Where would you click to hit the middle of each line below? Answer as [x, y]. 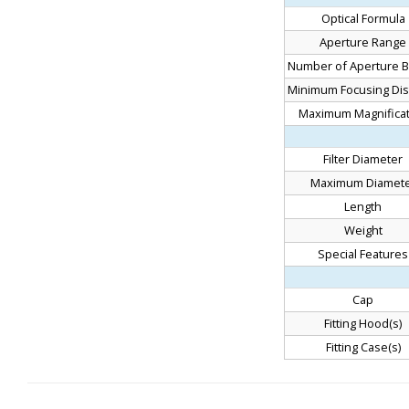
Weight [363, 230]
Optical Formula [363, 18]
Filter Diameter [363, 158]
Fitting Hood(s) [363, 323]
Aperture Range [363, 42]
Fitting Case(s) [363, 346]
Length [363, 206]
